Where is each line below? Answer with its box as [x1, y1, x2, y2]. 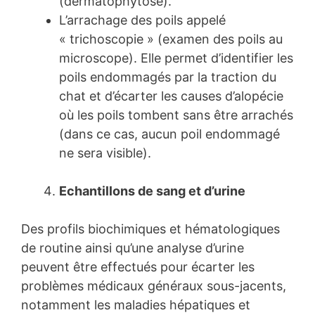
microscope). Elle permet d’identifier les [59, 51, 293, 66]
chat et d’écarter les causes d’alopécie [59, 89, 283, 104]
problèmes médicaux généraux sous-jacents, [21, 278, 286, 294]
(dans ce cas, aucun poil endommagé [59, 127, 280, 142]
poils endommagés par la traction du [59, 70, 276, 85]
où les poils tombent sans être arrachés [59, 108, 293, 123]
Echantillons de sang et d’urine [59, 184, 245, 199]
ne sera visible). [59, 146, 151, 161]
